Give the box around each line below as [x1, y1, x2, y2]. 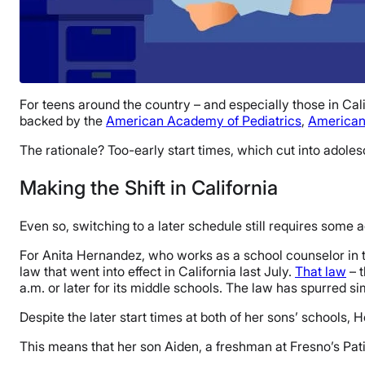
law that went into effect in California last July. [20, 263, 295, 279]
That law [295, 263, 346, 279]
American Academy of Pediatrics [106, 112, 301, 130]
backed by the [20, 112, 106, 130]
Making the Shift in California [20, 176, 278, 200]
